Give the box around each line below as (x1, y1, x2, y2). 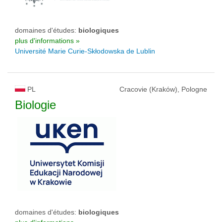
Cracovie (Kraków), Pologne (119, 85, 207, 93)
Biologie (15, 98, 56, 111)
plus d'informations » (15, 37, 80, 45)
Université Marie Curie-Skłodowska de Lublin (15, 47, 155, 55)
